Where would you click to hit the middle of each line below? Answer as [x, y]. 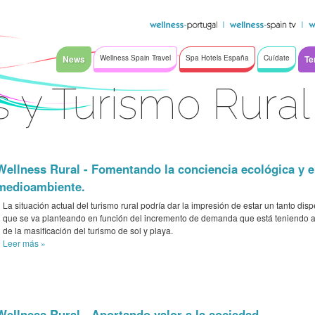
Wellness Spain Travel [135, 58]
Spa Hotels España [217, 58]
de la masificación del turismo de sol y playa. [88, 230]
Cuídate [277, 58]
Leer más [22, 243]
